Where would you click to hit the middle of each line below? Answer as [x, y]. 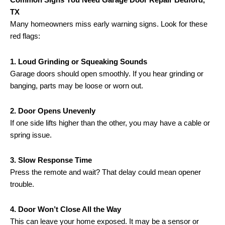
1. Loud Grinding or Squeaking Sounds [79, 61]
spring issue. [31, 135]
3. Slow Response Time [51, 160]
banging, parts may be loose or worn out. [77, 85]
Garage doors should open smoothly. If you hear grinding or [107, 73]
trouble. [22, 184]
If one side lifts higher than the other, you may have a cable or [110, 123]
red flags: [25, 36]
